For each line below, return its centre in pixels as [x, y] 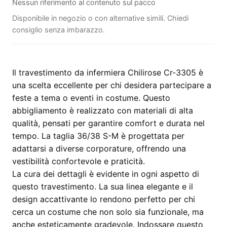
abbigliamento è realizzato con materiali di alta [103, 110]
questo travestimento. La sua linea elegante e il [103, 186]
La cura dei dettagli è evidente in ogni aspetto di [106, 174]
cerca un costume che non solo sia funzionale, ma [108, 212]
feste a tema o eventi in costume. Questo [91, 98]
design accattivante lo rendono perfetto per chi [104, 199]
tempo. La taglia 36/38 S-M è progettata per [98, 136]
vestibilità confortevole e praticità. [79, 161]
